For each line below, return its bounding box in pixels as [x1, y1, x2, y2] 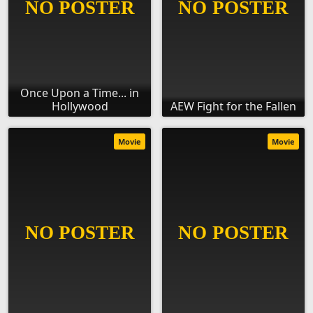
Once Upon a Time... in [20, 85, 139, 101]
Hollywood [51, 99, 108, 115]
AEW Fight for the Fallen [170, 99, 296, 115]
